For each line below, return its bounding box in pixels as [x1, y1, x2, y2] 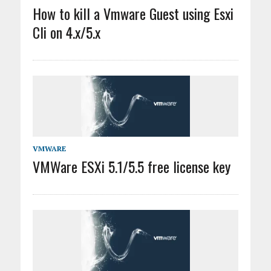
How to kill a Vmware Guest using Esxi [32, 2, 233, 24]
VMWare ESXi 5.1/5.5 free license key [32, 155, 230, 177]
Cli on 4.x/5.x [32, 21, 100, 43]
